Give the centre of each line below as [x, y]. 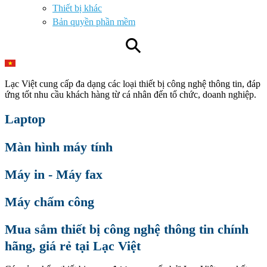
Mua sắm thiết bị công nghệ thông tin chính [127, 229]
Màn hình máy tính [59, 147]
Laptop [25, 119]
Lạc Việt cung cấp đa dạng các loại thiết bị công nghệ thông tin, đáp [133, 84]
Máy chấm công [49, 202]
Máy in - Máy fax [54, 174]
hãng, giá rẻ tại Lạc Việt [73, 246]
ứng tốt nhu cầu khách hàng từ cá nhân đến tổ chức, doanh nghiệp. [131, 94]
